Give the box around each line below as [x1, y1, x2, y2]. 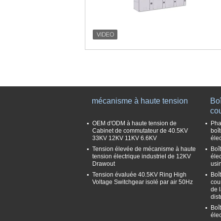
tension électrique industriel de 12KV [92, 153, 191, 160]
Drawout [92, 160, 115, 167]
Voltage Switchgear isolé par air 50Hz [92, 179, 193, 185]
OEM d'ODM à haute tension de [92, 120, 177, 127]
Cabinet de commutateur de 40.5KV [92, 127, 188, 134]
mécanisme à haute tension [92, 97, 188, 105]
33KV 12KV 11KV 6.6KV [92, 135, 157, 142]
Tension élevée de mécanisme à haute [92, 146, 196, 152]
